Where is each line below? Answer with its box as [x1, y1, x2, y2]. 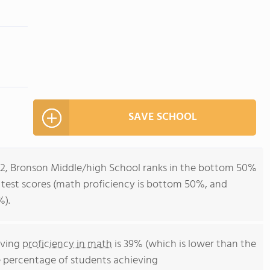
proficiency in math [22, 236, 112, 253]
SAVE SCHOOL [128, 108, 197, 126]
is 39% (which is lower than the [112, 236, 256, 253]
